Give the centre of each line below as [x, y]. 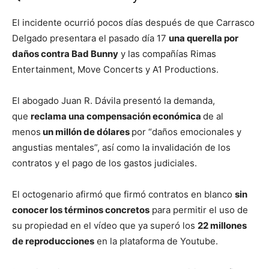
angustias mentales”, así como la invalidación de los [121, 148]
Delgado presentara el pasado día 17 [90, 38]
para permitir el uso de [199, 210]
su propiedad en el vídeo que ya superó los [105, 226]
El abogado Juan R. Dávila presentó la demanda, [113, 101]
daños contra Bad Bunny [65, 54]
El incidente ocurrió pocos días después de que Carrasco [133, 23]
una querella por [204, 38]
